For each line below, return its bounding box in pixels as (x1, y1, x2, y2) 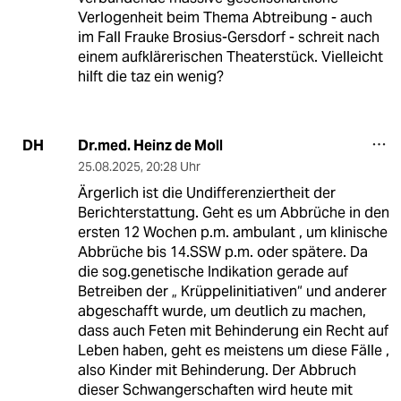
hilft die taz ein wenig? (77, 66, 224, 86)
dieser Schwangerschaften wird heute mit (77, 380, 353, 399)
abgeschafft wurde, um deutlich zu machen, (77, 301, 366, 320)
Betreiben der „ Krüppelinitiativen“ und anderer (77, 281, 387, 301)
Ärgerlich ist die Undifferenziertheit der (77, 183, 336, 202)
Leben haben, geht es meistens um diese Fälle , (77, 340, 389, 360)
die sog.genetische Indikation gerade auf (77, 261, 348, 281)
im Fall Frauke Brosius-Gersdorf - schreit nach (77, 27, 380, 47)
